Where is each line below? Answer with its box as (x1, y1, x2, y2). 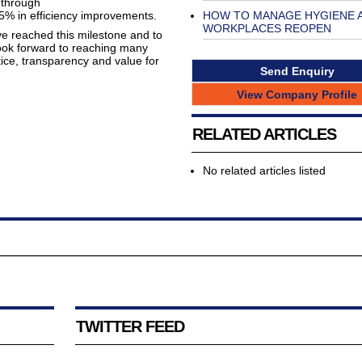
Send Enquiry (259, 64, 335, 78)
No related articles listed (202, 164, 326, 178)
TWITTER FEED (75, 318, 184, 336)
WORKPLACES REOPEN (202, 22, 331, 35)
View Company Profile (237, 87, 357, 101)
